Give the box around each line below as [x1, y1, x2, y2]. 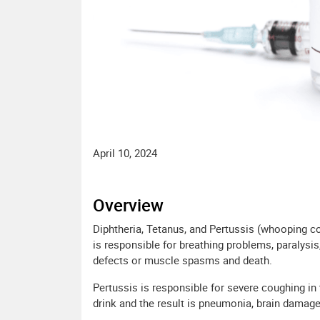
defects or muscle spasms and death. [93, 253, 272, 268]
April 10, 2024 [93, 146, 157, 161]
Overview [93, 194, 164, 217]
